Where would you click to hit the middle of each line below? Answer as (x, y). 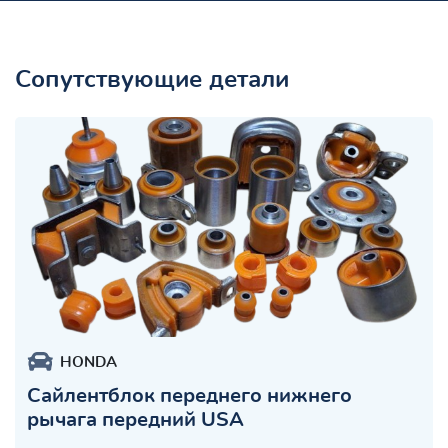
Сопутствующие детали (152, 79)
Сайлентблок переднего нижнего (189, 395)
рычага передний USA (135, 419)
